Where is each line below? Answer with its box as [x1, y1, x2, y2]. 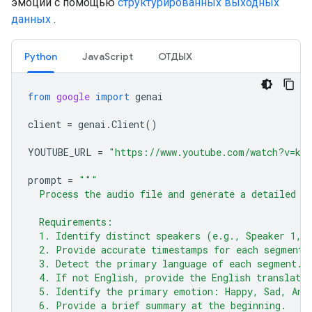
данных [11, 13, 51, 26]
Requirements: [28, 215, 113, 228]
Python [24, 50, 57, 63]
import [95, 90, 130, 103]
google [56, 90, 90, 103]
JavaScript [82, 50, 133, 63]
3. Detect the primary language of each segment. [28, 257, 302, 270]
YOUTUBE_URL [28, 146, 92, 159]
